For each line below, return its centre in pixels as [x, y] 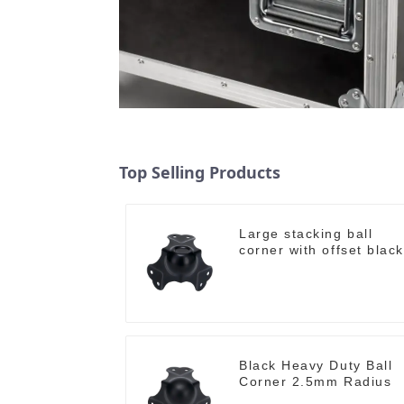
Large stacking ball [306, 234]
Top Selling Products [200, 173]
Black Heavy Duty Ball [316, 366]
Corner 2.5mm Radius [316, 382]
